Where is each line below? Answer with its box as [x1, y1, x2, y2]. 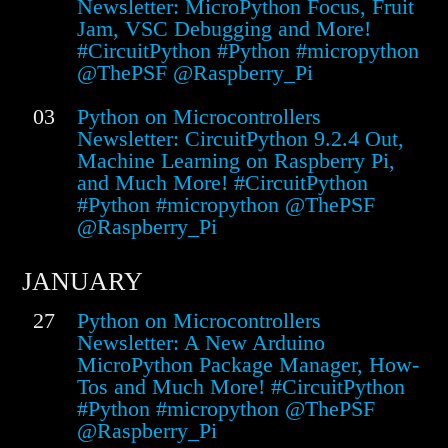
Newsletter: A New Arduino [77, 330, 325, 356]
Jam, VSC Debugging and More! [77, 16, 371, 42]
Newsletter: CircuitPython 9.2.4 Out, [77, 126, 404, 152]
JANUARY [22, 267, 143, 297]
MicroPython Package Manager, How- [77, 352, 419, 378]
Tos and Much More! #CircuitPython [77, 374, 405, 400]
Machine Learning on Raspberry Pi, [77, 148, 395, 174]
